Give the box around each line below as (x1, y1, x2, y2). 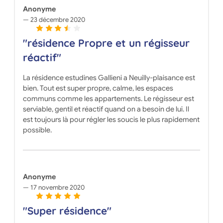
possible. (22, 125, 52, 135)
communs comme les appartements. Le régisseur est (22, 94, 194, 104)
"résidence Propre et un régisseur (22, 36, 190, 50)
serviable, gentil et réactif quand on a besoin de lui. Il (22, 105, 189, 114)
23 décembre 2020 (28, 15, 85, 24)
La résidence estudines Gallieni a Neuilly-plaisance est (22, 73, 195, 83)
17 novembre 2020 (28, 183, 85, 192)
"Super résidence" (22, 204, 111, 218)
